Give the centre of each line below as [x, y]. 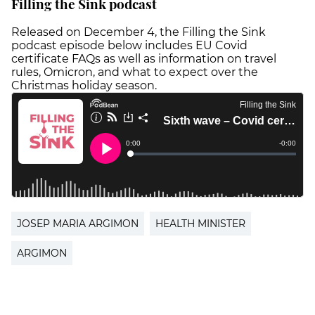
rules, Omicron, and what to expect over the [135, 72]
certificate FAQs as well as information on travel [144, 59]
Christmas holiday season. [85, 86]
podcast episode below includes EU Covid [129, 46]
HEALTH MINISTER [200, 224]
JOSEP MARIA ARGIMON [78, 224]
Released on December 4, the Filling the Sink [139, 32]
